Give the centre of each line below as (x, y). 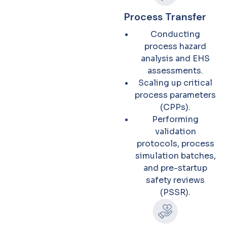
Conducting (175, 34)
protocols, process (175, 144)
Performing (175, 119)
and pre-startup (175, 168)
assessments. (175, 71)
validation (175, 131)
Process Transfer (165, 17)
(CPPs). (175, 107)
